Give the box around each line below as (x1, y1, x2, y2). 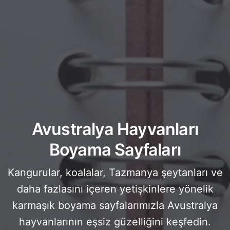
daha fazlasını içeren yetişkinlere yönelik (16, 182, 214, 195)
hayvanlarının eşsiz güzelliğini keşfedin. (19, 215, 211, 228)
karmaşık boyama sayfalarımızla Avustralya (12, 199, 218, 212)
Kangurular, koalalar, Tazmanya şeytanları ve (7, 166, 223, 179)
